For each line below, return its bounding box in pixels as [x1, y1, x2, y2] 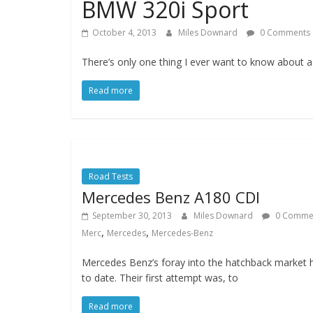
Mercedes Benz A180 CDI [82, 187, 260, 208]
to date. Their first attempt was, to [82, 271, 238, 284]
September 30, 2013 [92, 210, 172, 221]
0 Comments [258, 27, 310, 38]
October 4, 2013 [92, 27, 156, 38]
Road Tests [89, 170, 133, 182]
